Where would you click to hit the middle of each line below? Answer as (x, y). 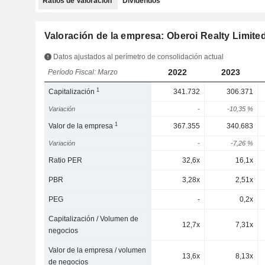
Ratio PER (66, 160)
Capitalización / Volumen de (94, 219)
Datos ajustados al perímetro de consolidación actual (137, 57)
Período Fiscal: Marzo (83, 72)
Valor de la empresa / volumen (98, 250)
